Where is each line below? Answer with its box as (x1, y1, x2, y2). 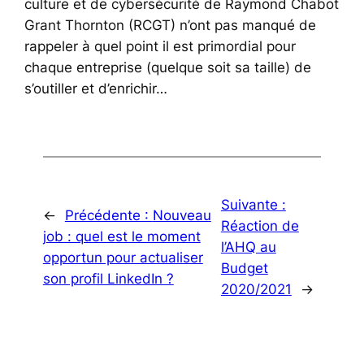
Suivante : (220, 196, 286, 213)
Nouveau (152, 206, 211, 223)
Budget (220, 259, 268, 276)
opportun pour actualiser (42, 249, 203, 266)
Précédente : (64, 206, 153, 223)
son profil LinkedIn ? (42, 270, 174, 287)
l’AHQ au (220, 238, 276, 255)
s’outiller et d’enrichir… (24, 80, 168, 97)
